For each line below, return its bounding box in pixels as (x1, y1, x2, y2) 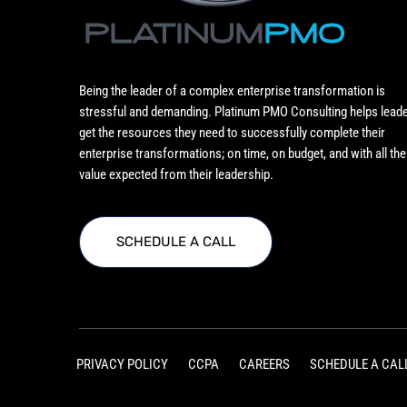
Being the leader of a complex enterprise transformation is (79, 83, 385, 100)
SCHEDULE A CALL (116, 233, 235, 251)
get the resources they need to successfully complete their (79, 124, 385, 142)
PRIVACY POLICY (76, 356, 169, 373)
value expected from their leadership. (79, 166, 273, 184)
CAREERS (239, 356, 291, 373)
